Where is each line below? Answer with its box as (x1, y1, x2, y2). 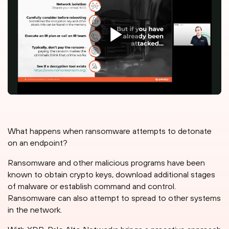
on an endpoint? (8, 138, 67, 148)
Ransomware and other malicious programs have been (8, 158, 205, 168)
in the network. (8, 205, 62, 215)
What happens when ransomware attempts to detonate (8, 126, 212, 136)
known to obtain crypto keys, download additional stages (8, 170, 215, 179)
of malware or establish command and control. (8, 181, 176, 191)
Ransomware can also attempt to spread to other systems (8, 193, 221, 203)
